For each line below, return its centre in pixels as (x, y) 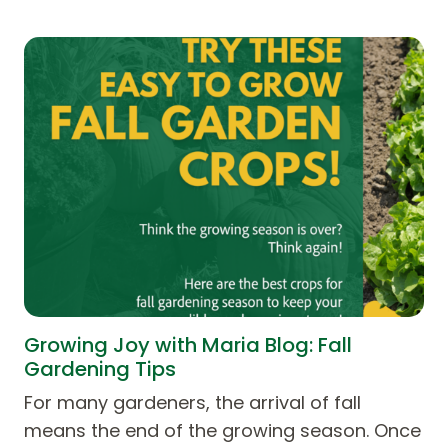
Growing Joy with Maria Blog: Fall (188, 344)
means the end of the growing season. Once (222, 430)
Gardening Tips (100, 368)
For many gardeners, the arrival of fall (192, 402)
